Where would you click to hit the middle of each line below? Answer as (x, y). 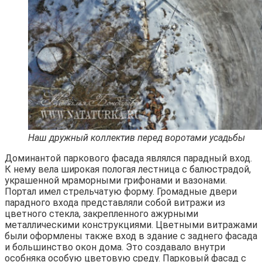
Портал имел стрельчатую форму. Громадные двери (121, 192)
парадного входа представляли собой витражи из (115, 203)
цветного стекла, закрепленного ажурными (101, 214)
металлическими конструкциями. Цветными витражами (131, 225)
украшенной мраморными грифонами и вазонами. (116, 181)
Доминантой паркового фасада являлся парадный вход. (128, 158)
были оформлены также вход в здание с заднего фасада (131, 236)
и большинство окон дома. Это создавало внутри (115, 247)
